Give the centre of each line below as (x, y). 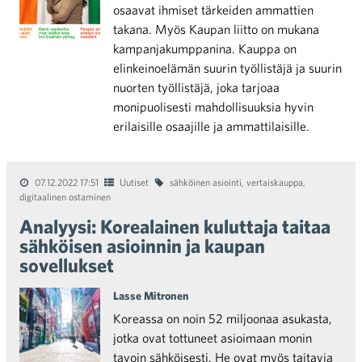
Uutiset (134, 182)
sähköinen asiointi (206, 182)
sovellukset (67, 265)
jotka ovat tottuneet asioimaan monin (213, 338)
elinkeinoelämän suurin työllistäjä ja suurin (227, 68)
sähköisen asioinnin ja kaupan (142, 246)
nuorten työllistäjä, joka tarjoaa (196, 87)
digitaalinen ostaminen (65, 196)
